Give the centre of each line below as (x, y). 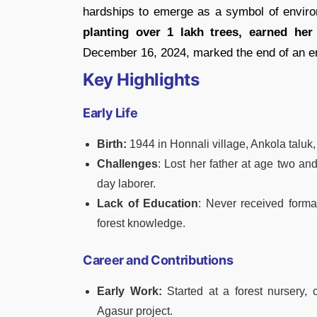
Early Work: (132, 291)
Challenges (127, 163)
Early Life (110, 113)
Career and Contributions (158, 260)
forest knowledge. (141, 223)
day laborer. (126, 183)
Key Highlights (141, 79)
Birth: (113, 144)
